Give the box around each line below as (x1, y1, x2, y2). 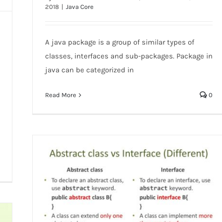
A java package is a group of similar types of (45, 37, 194, 47)
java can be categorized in (45, 65, 134, 74)
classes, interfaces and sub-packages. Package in (45, 51, 213, 60)
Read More (45, 91, 76, 99)
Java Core (65, 2, 94, 10)
